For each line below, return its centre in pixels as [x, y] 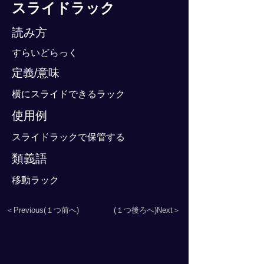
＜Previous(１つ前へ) [42, 210]
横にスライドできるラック [68, 94]
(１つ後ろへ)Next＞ [147, 210]
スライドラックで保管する [68, 137]
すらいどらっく [45, 53]
